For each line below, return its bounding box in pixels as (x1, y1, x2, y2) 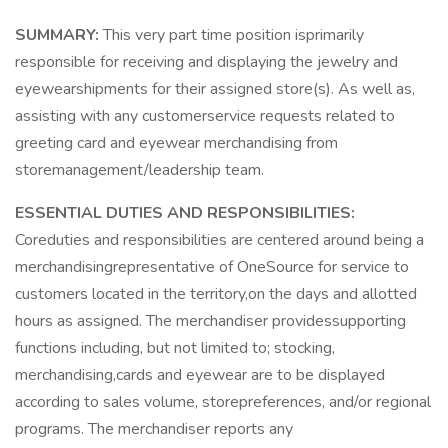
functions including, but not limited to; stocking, (15, 337, 335, 359)
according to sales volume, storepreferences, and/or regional (15, 391, 431, 413)
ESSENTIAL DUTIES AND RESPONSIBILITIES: (15, 202, 355, 224)
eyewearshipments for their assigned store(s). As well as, (15, 78, 415, 100)
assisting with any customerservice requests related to (15, 105, 395, 127)
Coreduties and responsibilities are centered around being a (15, 229, 424, 251)
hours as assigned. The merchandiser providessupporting (15, 310, 406, 332)
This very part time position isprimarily (103, 24, 364, 46)
